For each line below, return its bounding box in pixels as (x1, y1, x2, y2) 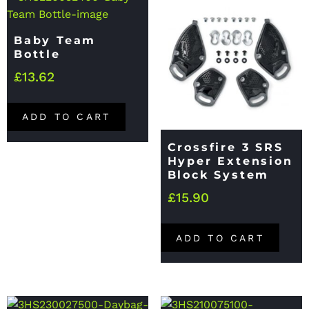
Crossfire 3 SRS (167, 141, 283, 154)
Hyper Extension (167, 154, 293, 168)
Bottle (14, 48, 61, 61)
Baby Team (14, 34, 97, 48)
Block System (167, 168, 270, 182)
